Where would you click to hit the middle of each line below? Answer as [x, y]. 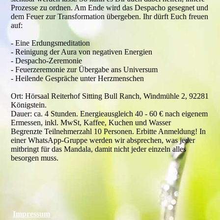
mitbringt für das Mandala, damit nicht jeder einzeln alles [99, 149]
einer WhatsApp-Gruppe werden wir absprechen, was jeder [103, 140]
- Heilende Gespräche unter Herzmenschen [78, 78]
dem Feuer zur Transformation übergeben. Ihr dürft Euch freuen [110, 16]
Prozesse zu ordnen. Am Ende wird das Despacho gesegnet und [110, 8]
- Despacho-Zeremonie [47, 61]
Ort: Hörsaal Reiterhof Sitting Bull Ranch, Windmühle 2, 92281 [110, 96]
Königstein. [29, 105]
